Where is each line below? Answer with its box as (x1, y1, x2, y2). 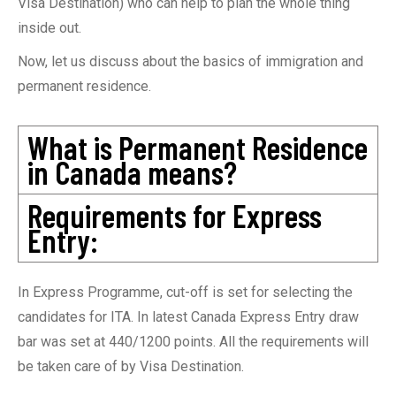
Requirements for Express (27, 196, 322, 234)
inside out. (18, 19, 81, 36)
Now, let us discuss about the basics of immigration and (18, 53, 363, 70)
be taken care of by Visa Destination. (18, 358, 244, 375)
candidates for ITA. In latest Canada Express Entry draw (18, 308, 359, 325)
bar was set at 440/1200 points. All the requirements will (18, 333, 369, 350)
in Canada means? (27, 153, 237, 191)
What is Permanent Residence (27, 128, 368, 166)
